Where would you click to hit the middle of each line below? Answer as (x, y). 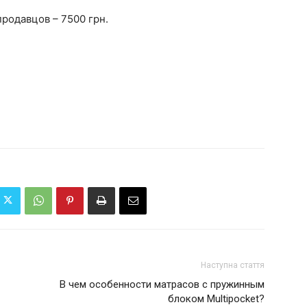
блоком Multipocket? (216, 298)
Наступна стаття (233, 265)
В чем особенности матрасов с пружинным (162, 284)
